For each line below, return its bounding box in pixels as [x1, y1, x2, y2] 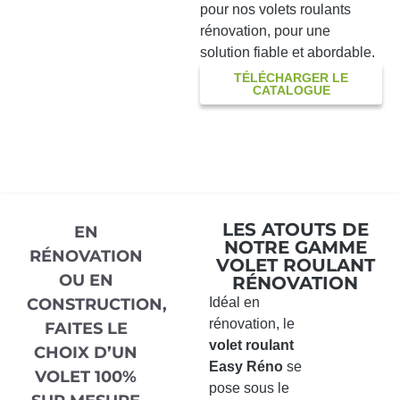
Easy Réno [208, 359, 283, 375]
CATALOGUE [252, 83, 330, 98]
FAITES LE [44, 319, 128, 339]
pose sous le [208, 380, 289, 396]
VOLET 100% [35, 367, 137, 387]
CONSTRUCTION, [27, 295, 167, 315]
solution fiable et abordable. [200, 45, 375, 61]
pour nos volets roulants [200, 2, 351, 18]
